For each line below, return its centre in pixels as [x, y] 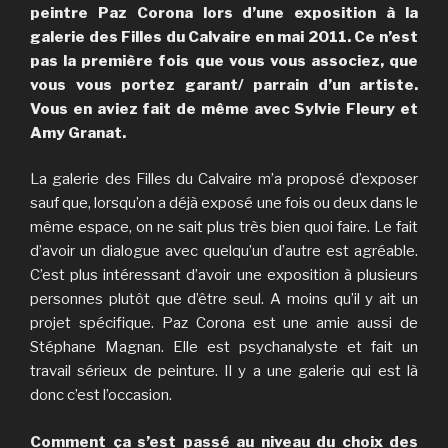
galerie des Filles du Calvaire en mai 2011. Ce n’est [224, 36]
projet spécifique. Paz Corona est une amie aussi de [224, 323]
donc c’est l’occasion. [101, 395]
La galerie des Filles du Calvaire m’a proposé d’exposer [224, 179]
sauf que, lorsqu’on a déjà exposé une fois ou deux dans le [224, 203]
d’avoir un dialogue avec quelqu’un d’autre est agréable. [224, 251]
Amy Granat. [78, 132]
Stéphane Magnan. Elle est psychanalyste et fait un [224, 347]
